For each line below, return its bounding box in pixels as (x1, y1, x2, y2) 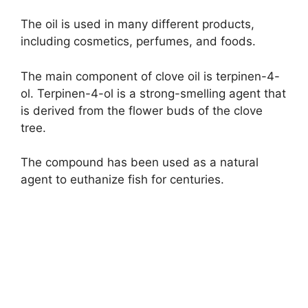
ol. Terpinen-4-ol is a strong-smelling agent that (21, 86, 286, 100)
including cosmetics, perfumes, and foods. (21, 34, 256, 49)
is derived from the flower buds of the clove (21, 103, 263, 118)
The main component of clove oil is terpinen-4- (21, 69, 280, 83)
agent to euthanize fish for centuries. (21, 173, 224, 187)
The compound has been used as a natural (21, 155, 258, 170)
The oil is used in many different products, (21, 17, 254, 32)
